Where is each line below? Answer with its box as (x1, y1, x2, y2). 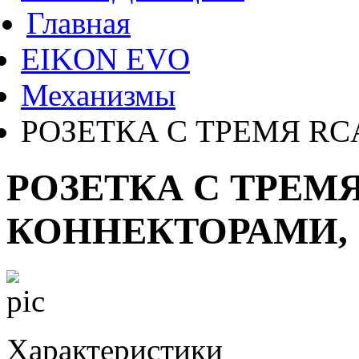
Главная (26, 6, 131, 40)
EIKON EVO (21, 42, 190, 76)
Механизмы (21, 78, 175, 112)
